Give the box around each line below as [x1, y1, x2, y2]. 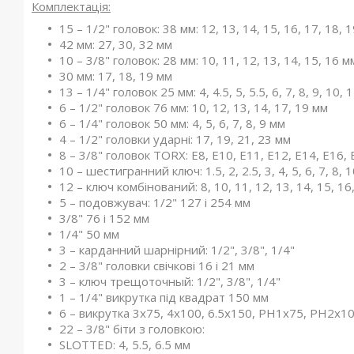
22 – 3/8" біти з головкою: [59, 321, 205, 337]
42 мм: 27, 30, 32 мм [59, 36, 172, 52]
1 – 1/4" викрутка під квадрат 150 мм [59, 289, 269, 305]
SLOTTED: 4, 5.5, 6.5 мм [59, 337, 190, 352]
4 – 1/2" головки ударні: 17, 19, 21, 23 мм [59, 131, 291, 147]
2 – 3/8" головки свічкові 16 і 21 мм [59, 258, 254, 273]
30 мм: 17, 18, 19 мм [59, 68, 172, 84]
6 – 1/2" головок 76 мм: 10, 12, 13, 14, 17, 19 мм [59, 100, 328, 115]
